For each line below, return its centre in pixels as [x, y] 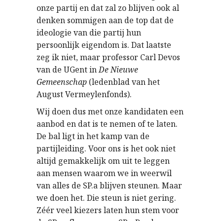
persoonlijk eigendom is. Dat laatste [104, 45]
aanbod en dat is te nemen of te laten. [107, 124]
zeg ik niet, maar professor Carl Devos [108, 57]
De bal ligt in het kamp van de [93, 136]
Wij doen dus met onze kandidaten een [110, 111]
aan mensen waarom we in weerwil [104, 173]
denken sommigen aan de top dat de [105, 20]
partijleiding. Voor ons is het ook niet [106, 148]
